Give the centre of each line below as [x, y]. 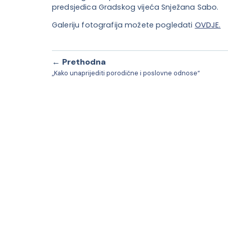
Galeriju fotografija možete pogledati [123, 25]
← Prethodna [79, 62]
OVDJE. [208, 25]
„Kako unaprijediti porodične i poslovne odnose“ [126, 73]
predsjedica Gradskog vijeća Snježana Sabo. [135, 7]
